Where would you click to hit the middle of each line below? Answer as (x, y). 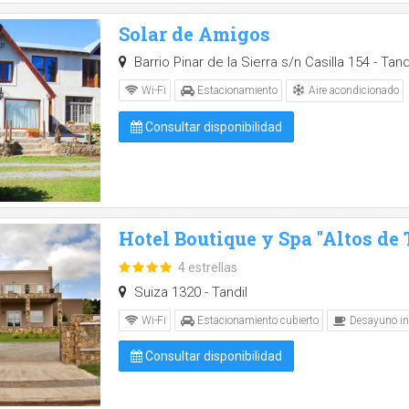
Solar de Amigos (194, 34)
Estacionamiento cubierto (257, 321)
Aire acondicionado (352, 91)
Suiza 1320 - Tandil (189, 293)
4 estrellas (208, 268)
